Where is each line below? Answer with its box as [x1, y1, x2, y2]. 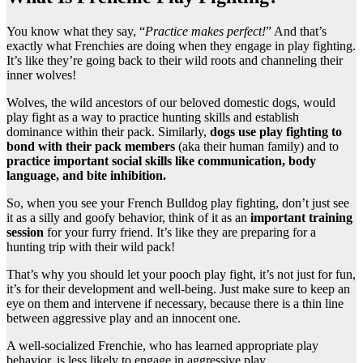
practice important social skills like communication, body [6, 154, 316, 169]
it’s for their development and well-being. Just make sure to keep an [6, 282, 350, 297]
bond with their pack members [6, 139, 175, 154]
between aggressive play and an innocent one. [6, 311, 244, 326]
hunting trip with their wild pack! [6, 240, 175, 254]
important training [250, 211, 352, 225]
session [6, 225, 44, 240]
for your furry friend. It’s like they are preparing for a [44, 225, 316, 240]
